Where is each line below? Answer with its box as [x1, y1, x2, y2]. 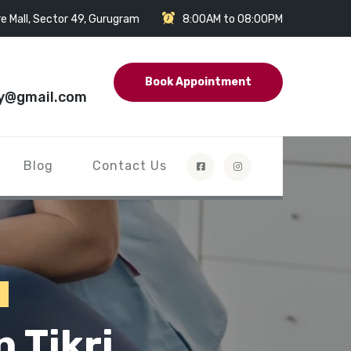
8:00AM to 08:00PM [183, 12, 283, 26]
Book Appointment [145, 75, 251, 89]
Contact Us [92, 157, 167, 173]
